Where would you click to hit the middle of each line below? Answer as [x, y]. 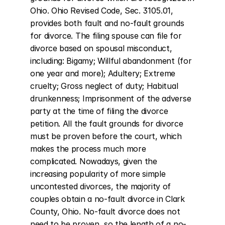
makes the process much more [88, 149]
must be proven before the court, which [106, 136]
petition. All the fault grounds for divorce [107, 124]
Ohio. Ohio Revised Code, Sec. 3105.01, [102, 11]
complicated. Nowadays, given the [94, 161]
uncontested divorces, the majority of [101, 186]
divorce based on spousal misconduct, [101, 48]
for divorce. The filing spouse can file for [106, 36]
